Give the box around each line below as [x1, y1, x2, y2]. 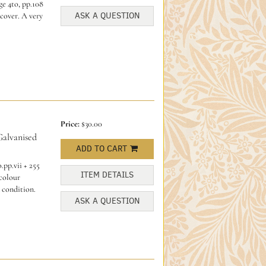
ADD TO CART [76, 143, 128, 155]
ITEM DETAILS [80, 169, 134, 181]
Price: [60, 119, 81, 129]
